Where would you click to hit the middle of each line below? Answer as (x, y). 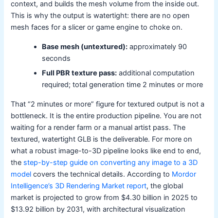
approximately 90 (157, 46)
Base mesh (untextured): (85, 46)
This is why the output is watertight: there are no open (100, 15)
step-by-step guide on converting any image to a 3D (111, 162)
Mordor (184, 174)
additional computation (156, 73)
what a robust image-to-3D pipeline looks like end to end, (106, 151)
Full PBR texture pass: (80, 73)
